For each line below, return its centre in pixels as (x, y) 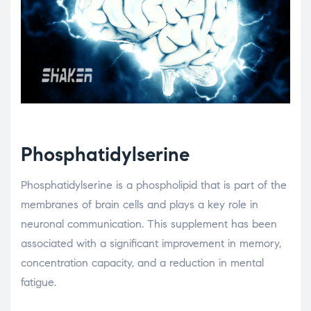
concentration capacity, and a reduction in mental (142, 263)
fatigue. (39, 283)
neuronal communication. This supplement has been (149, 224)
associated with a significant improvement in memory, (151, 244)
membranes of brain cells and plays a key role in (140, 205)
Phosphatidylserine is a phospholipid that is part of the (154, 185)
